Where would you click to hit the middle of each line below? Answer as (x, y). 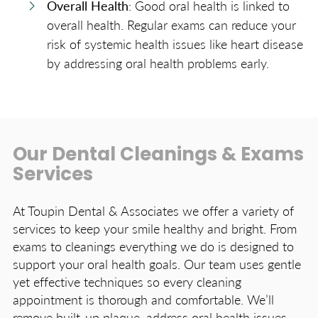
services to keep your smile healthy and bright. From (155, 229)
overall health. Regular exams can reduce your (171, 25)
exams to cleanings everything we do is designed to (153, 246)
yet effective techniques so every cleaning (127, 282)
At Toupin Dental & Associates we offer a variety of (153, 211)
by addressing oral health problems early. (158, 63)
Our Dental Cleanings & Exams (158, 156)
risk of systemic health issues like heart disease (175, 44)
